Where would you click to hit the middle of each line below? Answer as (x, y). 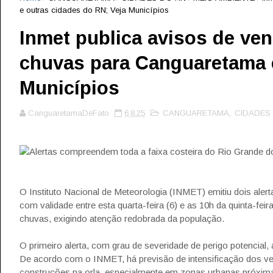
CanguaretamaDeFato (69, 113)
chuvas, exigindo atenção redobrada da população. (122, 218)
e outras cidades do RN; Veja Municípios (94, 10)
